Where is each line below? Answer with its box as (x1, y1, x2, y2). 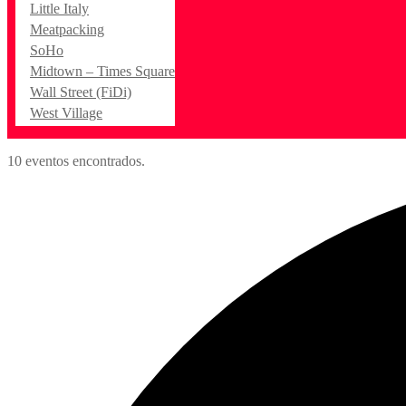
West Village (30, 104, 102, 121)
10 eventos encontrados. (7, 152, 145, 169)
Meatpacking (30, 21, 104, 37)
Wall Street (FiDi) (30, 83, 131, 100)
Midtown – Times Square (30, 63, 175, 79)
